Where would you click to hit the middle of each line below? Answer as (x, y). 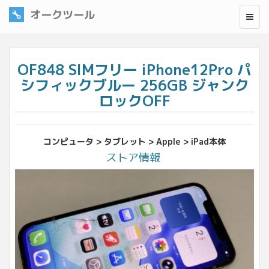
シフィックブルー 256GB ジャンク (134, 85)
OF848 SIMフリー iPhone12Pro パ (134, 70)
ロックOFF (134, 101)
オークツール (62, 15)
